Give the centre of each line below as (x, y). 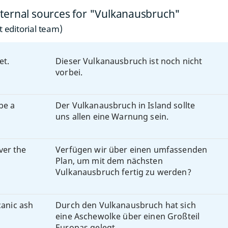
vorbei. (69, 72)
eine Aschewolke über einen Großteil (128, 216)
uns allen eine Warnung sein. (112, 117)
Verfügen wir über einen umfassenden (132, 150)
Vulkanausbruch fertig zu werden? (123, 172)
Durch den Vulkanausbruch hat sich (126, 205)
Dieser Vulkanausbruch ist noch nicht (129, 61)
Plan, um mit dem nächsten (109, 161)
